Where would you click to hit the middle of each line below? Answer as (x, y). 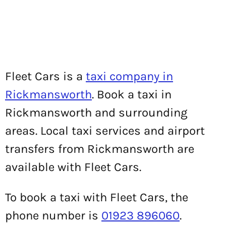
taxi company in (129, 76)
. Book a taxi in (132, 94)
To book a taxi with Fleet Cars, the (97, 197)
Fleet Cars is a (45, 76)
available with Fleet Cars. (73, 167)
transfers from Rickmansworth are (100, 149)
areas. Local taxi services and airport (105, 131)
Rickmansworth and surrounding (96, 112)
